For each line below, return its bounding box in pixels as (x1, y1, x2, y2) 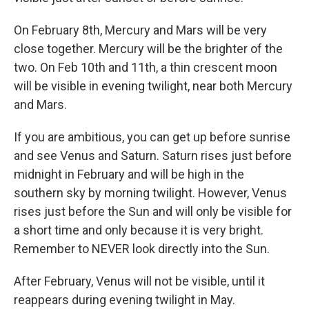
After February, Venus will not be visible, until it (14, 274, 265, 289)
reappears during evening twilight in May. (14, 292, 235, 308)
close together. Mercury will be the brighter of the (14, 41, 283, 57)
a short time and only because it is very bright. (14, 223, 263, 238)
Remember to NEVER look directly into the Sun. (14, 241, 270, 257)
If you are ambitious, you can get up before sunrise (14, 130, 290, 145)
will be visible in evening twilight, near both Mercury (14, 79, 292, 94)
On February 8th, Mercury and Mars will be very (14, 23, 267, 38)
